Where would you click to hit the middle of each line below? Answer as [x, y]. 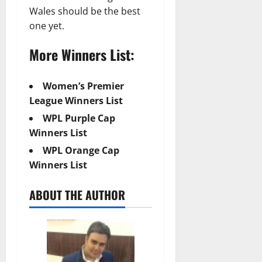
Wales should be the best [85, 11]
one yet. [47, 25]
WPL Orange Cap [81, 150]
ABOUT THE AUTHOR [77, 194]
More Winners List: [82, 54]
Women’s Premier [83, 86]
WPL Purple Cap [79, 118]
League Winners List [76, 100]
